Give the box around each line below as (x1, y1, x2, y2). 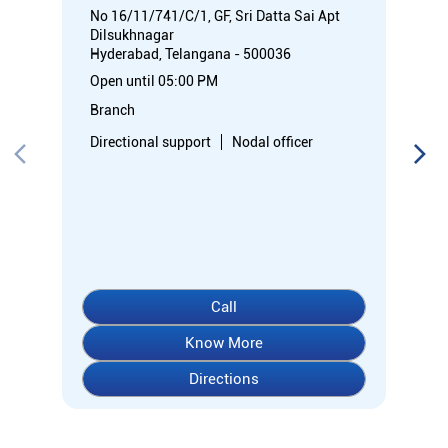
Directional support (90, 133, 211, 150)
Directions (189, 369, 259, 388)
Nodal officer (232, 133, 313, 150)
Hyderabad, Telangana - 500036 (90, 45, 291, 62)
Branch (90, 101, 135, 118)
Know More (185, 333, 263, 352)
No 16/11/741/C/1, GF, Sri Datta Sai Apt (90, 7, 340, 24)
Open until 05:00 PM (90, 72, 218, 89)
